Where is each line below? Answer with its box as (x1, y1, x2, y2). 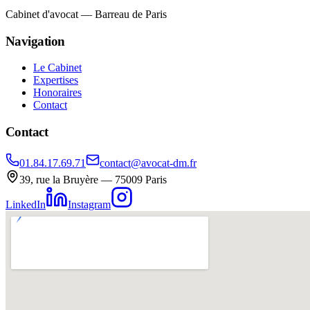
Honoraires (33, 86, 82, 99)
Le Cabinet (33, 62, 82, 74)
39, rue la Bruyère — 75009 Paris (19, 173, 167, 185)
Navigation (6, 33, 65, 48)
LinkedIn (6, 198, 46, 210)
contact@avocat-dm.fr (100, 156, 197, 169)
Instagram (68, 198, 111, 210)
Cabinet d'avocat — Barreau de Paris (6, 8, 167, 20)
